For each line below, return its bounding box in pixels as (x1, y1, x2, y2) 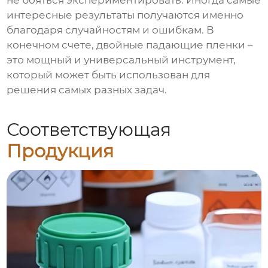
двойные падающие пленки (96, 39, 246, 51)
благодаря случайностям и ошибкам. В (7, 24, 215, 36)
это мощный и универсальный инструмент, (7, 54, 236, 66)
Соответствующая (7, 118, 172, 141)
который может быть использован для (7, 69, 211, 81)
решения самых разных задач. (7, 84, 167, 96)
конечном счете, (7, 39, 97, 51)
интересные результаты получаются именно (7, 9, 244, 22)
